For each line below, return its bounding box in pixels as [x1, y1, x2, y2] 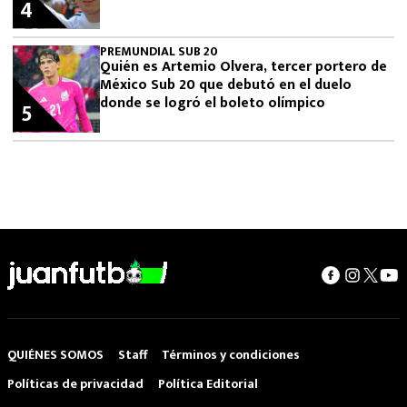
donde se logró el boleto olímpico [100, 90, 325, 115]
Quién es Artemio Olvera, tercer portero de [100, 54, 387, 79]
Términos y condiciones [162, 343, 300, 365]
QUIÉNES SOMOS [7, 343, 104, 365]
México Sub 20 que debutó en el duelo [100, 72, 352, 97]
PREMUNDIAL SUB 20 [100, 40, 218, 62]
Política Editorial [158, 372, 258, 394]
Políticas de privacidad [7, 372, 144, 394]
